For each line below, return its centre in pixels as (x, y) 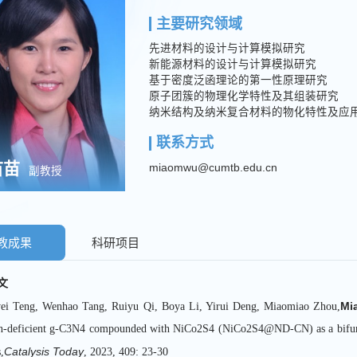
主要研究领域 (199, 24)
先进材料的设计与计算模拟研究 (227, 48)
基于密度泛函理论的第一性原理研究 (238, 80)
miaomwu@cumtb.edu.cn (213, 167)
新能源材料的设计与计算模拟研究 (232, 64)
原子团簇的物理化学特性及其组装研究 (243, 96)
